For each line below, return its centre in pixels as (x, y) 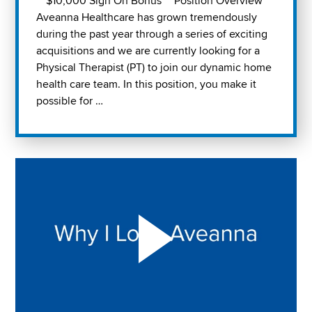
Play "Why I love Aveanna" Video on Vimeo (119, 164)
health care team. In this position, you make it (147, 85)
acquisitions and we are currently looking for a (148, 51)
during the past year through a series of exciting (152, 34)
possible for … (70, 101)
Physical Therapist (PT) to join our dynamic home (154, 68)
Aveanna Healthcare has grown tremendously (147, 18)
